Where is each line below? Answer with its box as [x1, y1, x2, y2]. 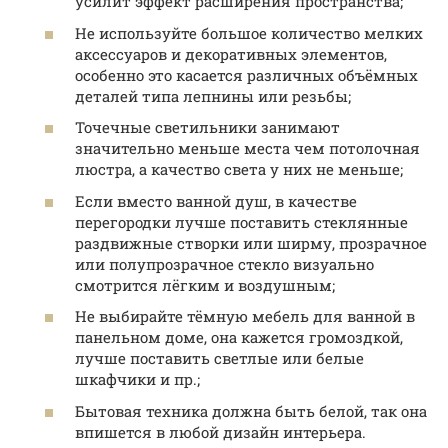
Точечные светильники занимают [75, 117, 340, 138]
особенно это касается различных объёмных [75, 64, 418, 85]
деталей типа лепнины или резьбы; [75, 85, 351, 106]
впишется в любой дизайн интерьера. [75, 421, 366, 442]
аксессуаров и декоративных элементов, [75, 43, 387, 64]
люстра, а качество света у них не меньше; [75, 159, 403, 180]
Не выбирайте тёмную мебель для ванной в [75, 306, 415, 327]
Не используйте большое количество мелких [75, 22, 423, 43]
